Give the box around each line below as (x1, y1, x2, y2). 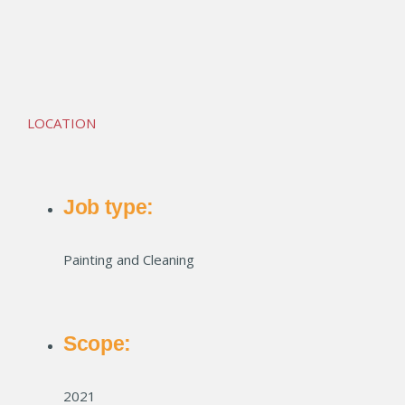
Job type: (63, 195, 154, 219)
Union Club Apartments (27, 28, 174, 46)
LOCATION (27, 114, 96, 132)
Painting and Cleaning (63, 250, 194, 268)
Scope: (63, 332, 131, 355)
